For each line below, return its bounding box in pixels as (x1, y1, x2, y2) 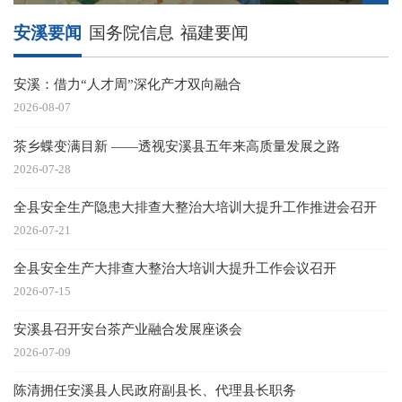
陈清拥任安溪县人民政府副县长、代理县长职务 (13, 382, 297, 398)
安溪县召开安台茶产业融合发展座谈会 (13, 321, 243, 337)
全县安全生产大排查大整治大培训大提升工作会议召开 (13, 259, 337, 275)
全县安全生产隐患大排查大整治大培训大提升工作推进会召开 (13, 198, 378, 214)
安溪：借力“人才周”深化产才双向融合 (13, 76, 242, 92)
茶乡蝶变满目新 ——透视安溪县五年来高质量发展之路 (13, 137, 341, 153)
